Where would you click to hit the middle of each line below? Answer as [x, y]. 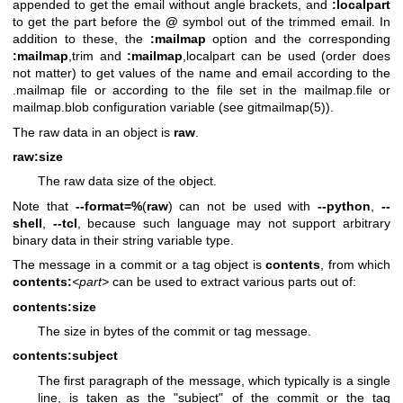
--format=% [108, 206]
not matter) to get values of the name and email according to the [201, 73]
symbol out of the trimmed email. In [284, 22]
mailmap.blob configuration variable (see [130, 107]
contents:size [54, 306]
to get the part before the [89, 22]
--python [345, 206]
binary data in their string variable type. [123, 240]
